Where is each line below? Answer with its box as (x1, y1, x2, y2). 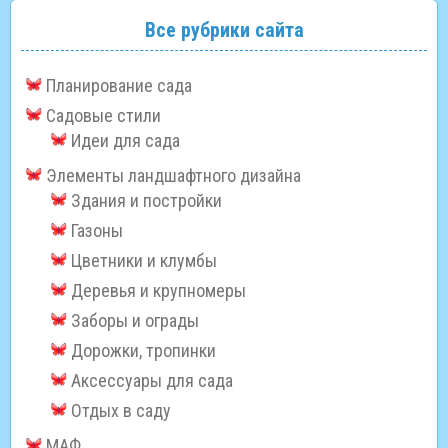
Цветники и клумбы (71, 250, 217, 272)
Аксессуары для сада (71, 370, 233, 392)
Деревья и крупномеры (71, 280, 246, 302)
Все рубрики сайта (144, 18, 304, 43)
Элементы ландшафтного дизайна (46, 165, 301, 187)
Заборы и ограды (71, 310, 199, 332)
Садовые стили (46, 105, 161, 127)
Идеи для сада (71, 130, 180, 152)
